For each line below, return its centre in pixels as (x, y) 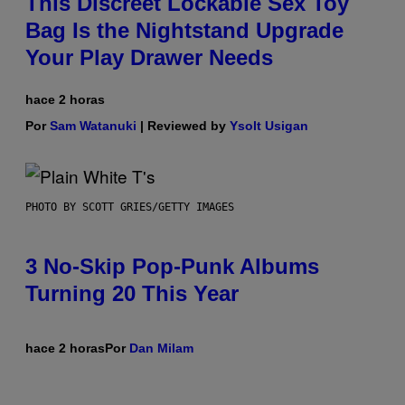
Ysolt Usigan (269, 126)
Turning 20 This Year (132, 294)
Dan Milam (161, 348)
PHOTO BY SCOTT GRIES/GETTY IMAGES (130, 207)
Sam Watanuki (93, 126)
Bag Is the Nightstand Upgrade (184, 31)
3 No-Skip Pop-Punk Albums (172, 267)
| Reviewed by (183, 126)
